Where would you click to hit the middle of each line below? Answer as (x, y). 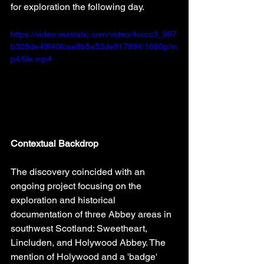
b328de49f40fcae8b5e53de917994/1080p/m (94, 47)
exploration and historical (64, 200)
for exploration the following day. (77, 7)
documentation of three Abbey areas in (92, 214)
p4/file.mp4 (31, 59)
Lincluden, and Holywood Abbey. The (89, 242)
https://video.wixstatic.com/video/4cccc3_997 (94, 34)
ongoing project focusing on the (77, 186)
